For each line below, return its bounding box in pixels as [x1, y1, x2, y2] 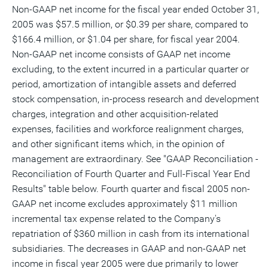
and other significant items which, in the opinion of [12, 138, 224, 150]
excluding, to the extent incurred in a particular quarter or [12, 63, 249, 75]
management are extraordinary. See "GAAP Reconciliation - [12, 153, 258, 165]
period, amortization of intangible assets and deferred [12, 78, 236, 90]
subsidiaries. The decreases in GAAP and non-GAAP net [12, 243, 246, 254]
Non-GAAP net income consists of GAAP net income [12, 48, 230, 60]
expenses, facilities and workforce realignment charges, [12, 123, 243, 135]
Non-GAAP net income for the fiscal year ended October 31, [12, 4, 259, 15]
